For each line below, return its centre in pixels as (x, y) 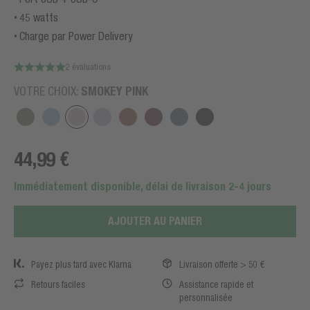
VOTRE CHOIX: (47, 91)
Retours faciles (58, 284)
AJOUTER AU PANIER (155, 221)
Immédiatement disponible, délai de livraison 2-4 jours (143, 186)
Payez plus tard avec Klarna (81, 264)
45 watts (39, 17)
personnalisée (206, 298)
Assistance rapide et (216, 284)
